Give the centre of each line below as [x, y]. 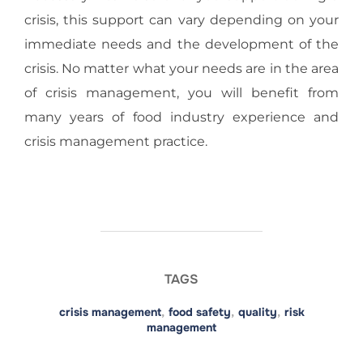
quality [257, 312]
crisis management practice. [116, 141]
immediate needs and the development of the [181, 44]
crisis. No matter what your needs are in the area [181, 68]
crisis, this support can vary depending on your [181, 20]
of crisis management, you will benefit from [181, 93]
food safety [199, 312]
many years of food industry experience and [181, 117]
